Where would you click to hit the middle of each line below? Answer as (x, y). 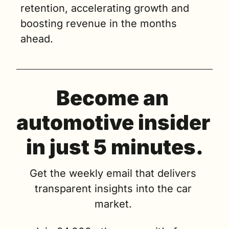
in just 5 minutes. (114, 147)
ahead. (37, 39)
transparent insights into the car (113, 189)
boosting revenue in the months (99, 24)
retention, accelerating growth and (105, 8)
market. (114, 204)
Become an (112, 98)
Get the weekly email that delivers (113, 173)
